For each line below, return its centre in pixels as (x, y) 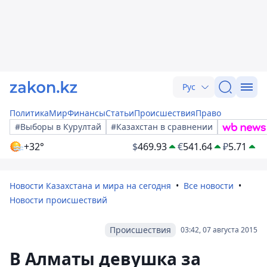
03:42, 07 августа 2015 (219, 230)
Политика (29, 113)
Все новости (209, 186)
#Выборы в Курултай (58, 127)
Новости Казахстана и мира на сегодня (90, 186)
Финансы (86, 113)
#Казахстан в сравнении (162, 127)
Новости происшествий (58, 200)
